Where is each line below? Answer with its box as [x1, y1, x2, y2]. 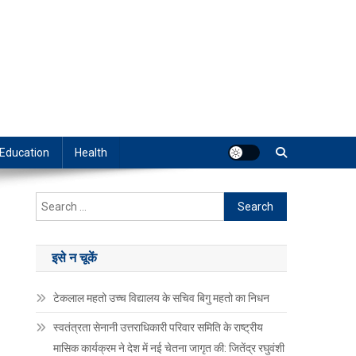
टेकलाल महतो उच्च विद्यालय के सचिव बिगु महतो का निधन [53, 292, 270, 305]
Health [75, 146, 107, 160]
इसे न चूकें [52, 250, 98, 266]
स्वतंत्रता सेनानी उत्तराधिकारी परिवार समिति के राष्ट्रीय [53, 321, 264, 335]
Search [223, 195, 260, 208]
